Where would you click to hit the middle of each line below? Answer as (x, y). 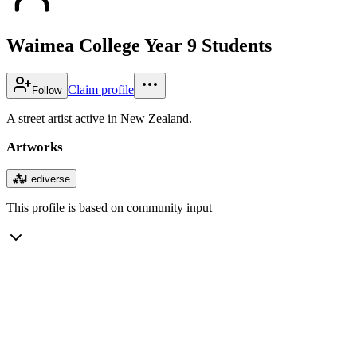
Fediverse (47, 178)
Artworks (35, 147)
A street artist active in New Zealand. (99, 118)
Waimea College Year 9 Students (139, 45)
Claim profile (101, 89)
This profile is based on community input (109, 207)
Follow (47, 90)
